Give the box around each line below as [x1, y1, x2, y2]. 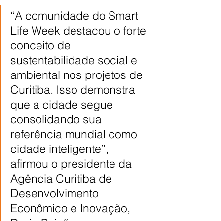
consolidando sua [10, 111, 105, 126]
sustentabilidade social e [10, 52, 140, 67]
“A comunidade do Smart [10, 8, 141, 23]
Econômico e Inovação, [10, 200, 133, 215]
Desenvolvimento [10, 185, 102, 200]
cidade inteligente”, [10, 141, 111, 156]
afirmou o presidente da [10, 156, 135, 171]
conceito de [10, 37, 74, 52]
